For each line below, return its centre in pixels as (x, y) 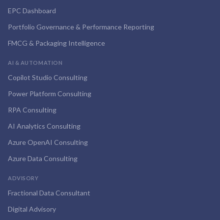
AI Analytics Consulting (44, 126)
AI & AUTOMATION (35, 63)
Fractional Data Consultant (49, 193)
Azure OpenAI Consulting (48, 142)
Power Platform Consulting (50, 94)
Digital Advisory (32, 209)
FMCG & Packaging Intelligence (56, 43)
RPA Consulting (32, 110)
